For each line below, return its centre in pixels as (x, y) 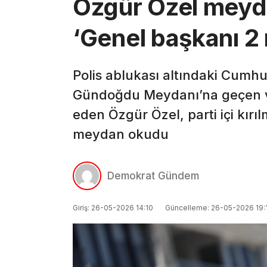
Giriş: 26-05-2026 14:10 (113, 207)
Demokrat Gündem (153, 176)
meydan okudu (121, 134)
